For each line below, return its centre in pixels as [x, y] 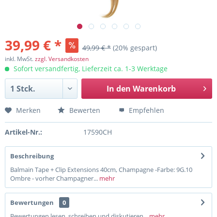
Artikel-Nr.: [23, 132]
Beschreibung [32, 156]
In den [118, 89]
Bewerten [84, 110]
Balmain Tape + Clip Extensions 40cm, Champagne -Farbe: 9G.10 [101, 170]
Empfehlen [146, 110]
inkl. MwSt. [20, 59]
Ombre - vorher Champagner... [54, 178]
